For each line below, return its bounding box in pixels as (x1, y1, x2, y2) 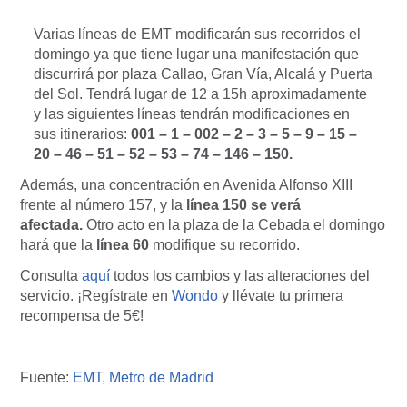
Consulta (20, 268, 82, 284)
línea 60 (93, 237, 149, 253)
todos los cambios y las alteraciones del (110, 268, 370, 284)
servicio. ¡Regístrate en (20, 288, 172, 304)
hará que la (20, 237, 93, 253)
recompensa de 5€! (20, 308, 144, 324)
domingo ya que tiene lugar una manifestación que (34, 46, 359, 63)
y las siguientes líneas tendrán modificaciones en (34, 106, 350, 123)
